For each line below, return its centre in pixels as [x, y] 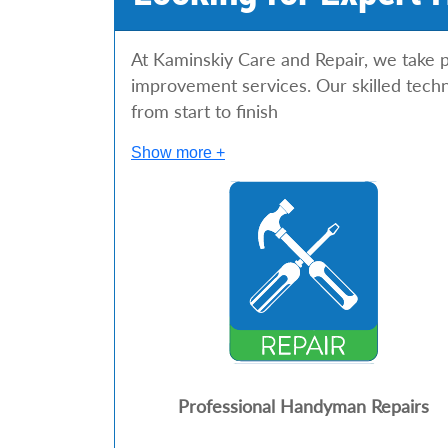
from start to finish [204, 111]
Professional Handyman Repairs [303, 406]
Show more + [178, 152]
